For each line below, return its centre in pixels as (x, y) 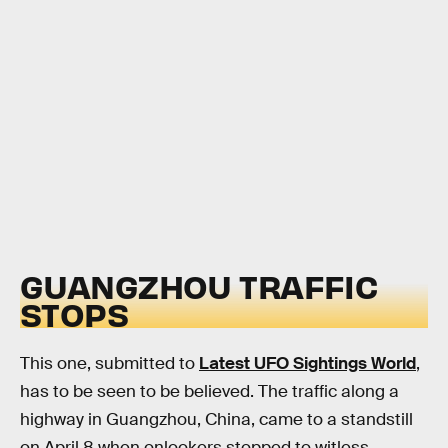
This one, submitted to (109, 363)
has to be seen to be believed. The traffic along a (209, 391)
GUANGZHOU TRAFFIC (199, 286)
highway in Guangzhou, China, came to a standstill (216, 419)
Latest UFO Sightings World (307, 363)
